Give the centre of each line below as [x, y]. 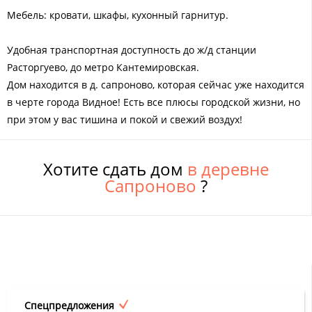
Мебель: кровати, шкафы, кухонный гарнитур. [118, 15]
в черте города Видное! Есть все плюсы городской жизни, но [154, 102]
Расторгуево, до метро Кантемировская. [103, 67]
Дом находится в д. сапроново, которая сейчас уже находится [156, 84]
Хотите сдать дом [115, 169]
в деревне [228, 169]
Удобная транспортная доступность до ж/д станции [132, 49]
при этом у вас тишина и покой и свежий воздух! [125, 119]
